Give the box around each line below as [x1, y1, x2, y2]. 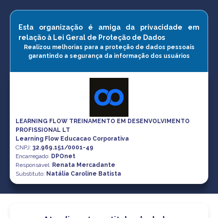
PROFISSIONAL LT [16, 127, 70, 133]
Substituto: [16, 170, 46, 177]
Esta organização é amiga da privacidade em [18, 23, 200, 31]
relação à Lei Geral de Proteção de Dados [18, 34, 165, 41]
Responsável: [16, 162, 52, 168]
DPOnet [51, 153, 75, 160]
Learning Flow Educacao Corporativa [16, 135, 129, 142]
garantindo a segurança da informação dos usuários [28, 53, 190, 59]
